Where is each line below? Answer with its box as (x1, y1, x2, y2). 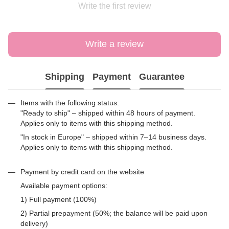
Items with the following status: (20, 98, 119, 107)
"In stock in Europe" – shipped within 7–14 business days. (20, 132, 207, 141)
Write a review (85, 39, 144, 50)
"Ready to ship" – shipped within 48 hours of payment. (20, 108, 195, 117)
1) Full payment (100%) (20, 195, 97, 203)
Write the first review (78, 1, 151, 10)
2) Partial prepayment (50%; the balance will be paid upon (20, 209, 208, 217)
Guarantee (139, 72, 185, 82)
